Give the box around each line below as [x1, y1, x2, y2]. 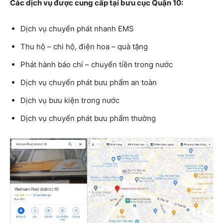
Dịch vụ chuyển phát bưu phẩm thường [20, 113, 156, 123]
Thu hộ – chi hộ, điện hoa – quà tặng [20, 41, 148, 51]
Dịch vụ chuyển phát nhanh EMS [20, 23, 134, 33]
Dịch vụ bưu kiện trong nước [20, 95, 119, 105]
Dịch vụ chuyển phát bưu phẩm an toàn [20, 77, 157, 87]
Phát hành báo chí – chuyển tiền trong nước [20, 59, 173, 69]
